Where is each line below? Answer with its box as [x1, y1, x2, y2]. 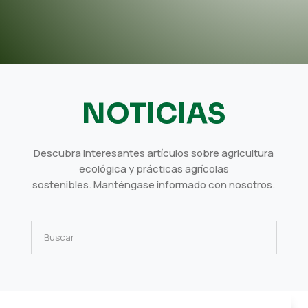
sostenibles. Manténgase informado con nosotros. [32, 177, 276, 192]
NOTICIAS [82, 96, 226, 131]
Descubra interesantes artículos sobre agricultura [34, 146, 274, 160]
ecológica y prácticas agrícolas [78, 162, 229, 176]
